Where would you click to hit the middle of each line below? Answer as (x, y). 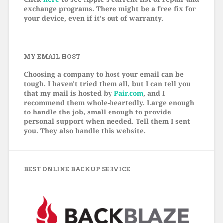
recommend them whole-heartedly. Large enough (109, 102)
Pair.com (128, 93)
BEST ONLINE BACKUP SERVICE (77, 168)
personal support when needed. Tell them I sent (107, 121)
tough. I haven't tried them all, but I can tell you (107, 83)
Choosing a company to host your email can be (104, 74)
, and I (154, 93)
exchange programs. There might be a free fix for (110, 8)
